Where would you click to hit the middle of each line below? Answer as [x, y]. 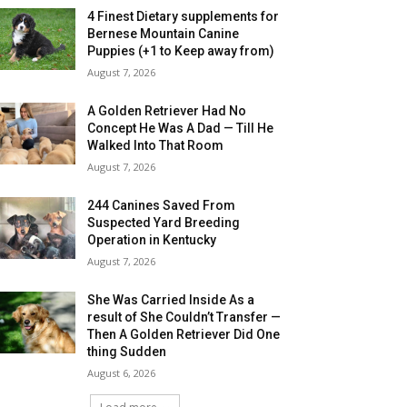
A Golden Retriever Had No [167, 110]
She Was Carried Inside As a [171, 299]
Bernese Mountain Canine [164, 33]
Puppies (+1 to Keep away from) [181, 50]
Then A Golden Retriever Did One [184, 334]
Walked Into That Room [156, 145]
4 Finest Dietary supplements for [184, 16]
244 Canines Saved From [162, 205]
